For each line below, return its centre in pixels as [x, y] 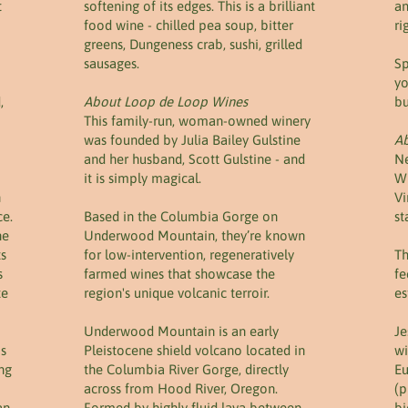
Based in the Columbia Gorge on [181, 216]
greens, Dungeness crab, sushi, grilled [193, 44]
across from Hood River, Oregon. [181, 388]
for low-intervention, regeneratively [189, 255]
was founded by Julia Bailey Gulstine [192, 140]
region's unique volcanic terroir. [178, 293]
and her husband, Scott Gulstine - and [194, 159]
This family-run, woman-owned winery [197, 121]
